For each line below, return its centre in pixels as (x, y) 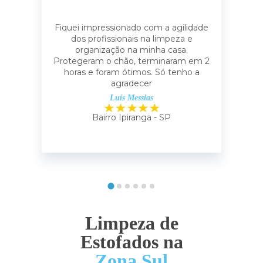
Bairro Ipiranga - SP (131, 117)
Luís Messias (131, 98)
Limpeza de (131, 223)
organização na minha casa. (131, 50)
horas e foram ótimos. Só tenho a (131, 72)
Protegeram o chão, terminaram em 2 (131, 61)
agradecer (131, 83)
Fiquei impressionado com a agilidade (131, 28)
